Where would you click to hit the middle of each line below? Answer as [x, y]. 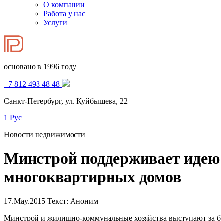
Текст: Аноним [73, 201]
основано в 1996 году [40, 66]
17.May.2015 [26, 201]
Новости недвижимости [45, 134]
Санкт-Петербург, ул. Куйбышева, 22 [66, 101]
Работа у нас [64, 14]
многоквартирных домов [92, 177]
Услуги [55, 22]
